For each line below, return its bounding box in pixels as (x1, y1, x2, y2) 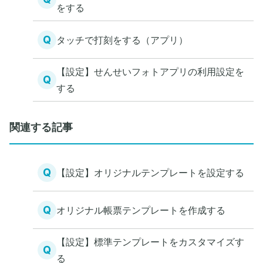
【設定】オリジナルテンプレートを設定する (56, 166, 244, 178)
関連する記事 (9, 121, 73, 133)
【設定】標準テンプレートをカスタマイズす (56, 236, 244, 248)
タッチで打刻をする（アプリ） (56, 33, 188, 46)
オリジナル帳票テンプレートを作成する (56, 204, 225, 216)
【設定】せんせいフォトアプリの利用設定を (56, 66, 244, 77)
